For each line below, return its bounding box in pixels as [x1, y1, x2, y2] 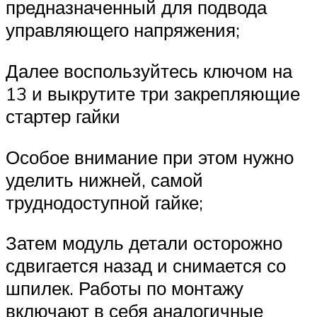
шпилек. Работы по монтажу [6, 277, 243, 300]
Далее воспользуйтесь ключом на [6, 59, 292, 83]
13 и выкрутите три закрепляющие [6, 82, 300, 105]
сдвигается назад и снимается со [6, 254, 286, 277]
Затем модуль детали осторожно [6, 231, 282, 255]
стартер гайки [6, 105, 120, 128]
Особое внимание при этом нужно [6, 145, 294, 168]
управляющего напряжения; [6, 18, 240, 42]
